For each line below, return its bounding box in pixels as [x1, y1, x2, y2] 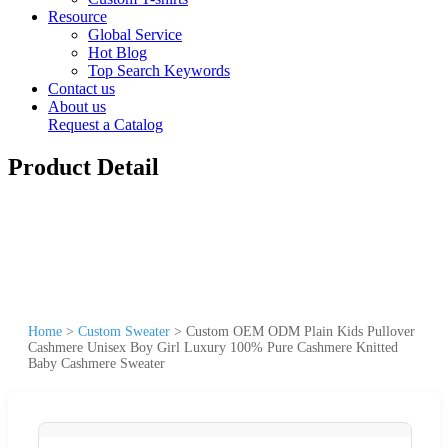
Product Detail [8, 153, 159, 180]
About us [48, 98, 106, 115]
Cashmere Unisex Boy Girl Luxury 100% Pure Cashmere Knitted [28, 339, 398, 355]
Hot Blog [88, 44, 147, 61]
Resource [48, 8, 107, 25]
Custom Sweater [78, 323, 170, 339]
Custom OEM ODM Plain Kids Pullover [186, 323, 415, 339]
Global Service [88, 26, 182, 43]
